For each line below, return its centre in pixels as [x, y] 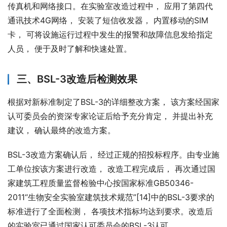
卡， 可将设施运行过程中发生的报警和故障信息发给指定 [110, 35]
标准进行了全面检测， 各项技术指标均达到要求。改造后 [110, 212]
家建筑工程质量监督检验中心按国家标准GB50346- [101, 183]
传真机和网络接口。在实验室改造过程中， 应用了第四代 [110, 6]
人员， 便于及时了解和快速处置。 [70, 49]
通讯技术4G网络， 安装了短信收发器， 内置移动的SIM [108, 21]
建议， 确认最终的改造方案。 [62, 130]
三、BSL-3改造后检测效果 [77, 79]
